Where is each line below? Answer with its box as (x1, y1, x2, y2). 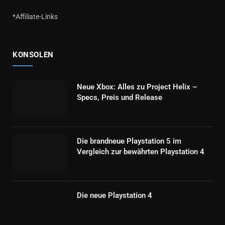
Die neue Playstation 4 (77, 190, 152, 200)
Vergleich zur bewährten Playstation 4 (77, 147, 204, 156)
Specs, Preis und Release (77, 92, 162, 102)
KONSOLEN (13, 50, 54, 59)
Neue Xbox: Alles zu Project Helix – (77, 82, 197, 91)
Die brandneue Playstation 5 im (77, 136, 181, 146)
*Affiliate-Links (13, 12, 58, 21)
